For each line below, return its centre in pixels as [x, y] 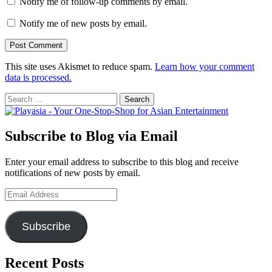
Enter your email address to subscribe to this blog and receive [122, 162]
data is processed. [38, 77]
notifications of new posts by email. [73, 173]
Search [17, 97]
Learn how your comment [205, 66]
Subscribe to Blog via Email [91, 136]
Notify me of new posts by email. [83, 23]
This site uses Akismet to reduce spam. [80, 66]
